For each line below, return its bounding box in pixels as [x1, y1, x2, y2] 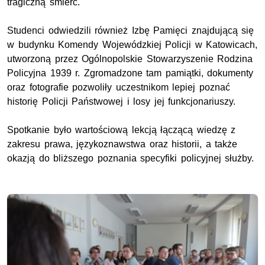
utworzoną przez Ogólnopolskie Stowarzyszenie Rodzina [7, 53, 253, 64]
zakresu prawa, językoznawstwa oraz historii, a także [7, 138, 238, 149]
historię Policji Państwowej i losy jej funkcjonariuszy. [7, 96, 236, 106]
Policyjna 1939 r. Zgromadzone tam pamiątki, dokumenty [7, 67, 254, 78]
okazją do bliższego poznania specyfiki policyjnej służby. [7, 153, 254, 163]
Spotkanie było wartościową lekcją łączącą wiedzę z [7, 124, 236, 135]
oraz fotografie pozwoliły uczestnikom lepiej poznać [7, 82, 230, 92]
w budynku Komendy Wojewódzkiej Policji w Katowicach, [7, 39, 258, 50]
